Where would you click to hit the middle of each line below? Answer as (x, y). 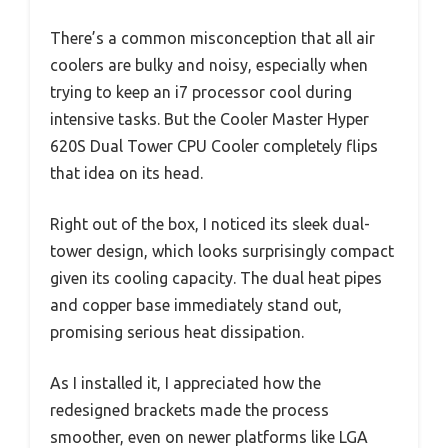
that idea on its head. (126, 172)
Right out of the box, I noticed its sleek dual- (210, 223)
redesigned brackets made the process (189, 409)
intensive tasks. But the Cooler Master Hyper (209, 118)
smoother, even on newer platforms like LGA (209, 436)
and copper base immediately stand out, (196, 304)
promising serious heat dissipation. (177, 331)
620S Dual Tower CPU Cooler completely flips (214, 145)
